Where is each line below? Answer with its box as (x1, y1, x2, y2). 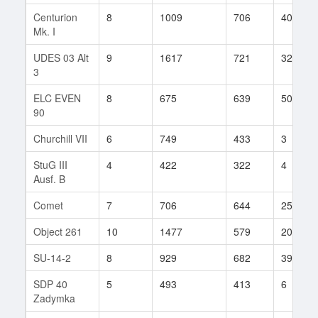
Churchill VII (33, 131, 87, 146)
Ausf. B (33, 171, 65, 186)
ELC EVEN (33, 90, 81, 105)
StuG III (33, 157, 67, 172)
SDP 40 (33, 276, 67, 291)
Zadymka (33, 290, 75, 305)
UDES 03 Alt (33, 50, 89, 65)
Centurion (33, 9, 77, 24)
